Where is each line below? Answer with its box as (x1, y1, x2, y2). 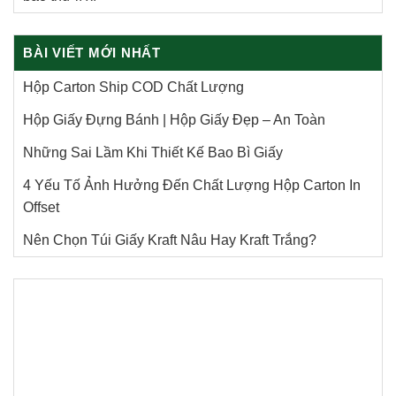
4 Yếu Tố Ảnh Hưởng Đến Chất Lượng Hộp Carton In (23, 177, 361, 193)
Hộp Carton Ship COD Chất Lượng (23, 79, 244, 95)
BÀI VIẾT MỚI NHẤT (23, 44, 161, 60)
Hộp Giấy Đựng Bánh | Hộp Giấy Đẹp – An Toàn (23, 111, 325, 127)
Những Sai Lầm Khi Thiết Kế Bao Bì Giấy (23, 144, 283, 160)
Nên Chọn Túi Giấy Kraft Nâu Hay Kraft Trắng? (23, 232, 320, 247)
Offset (23, 199, 59, 215)
